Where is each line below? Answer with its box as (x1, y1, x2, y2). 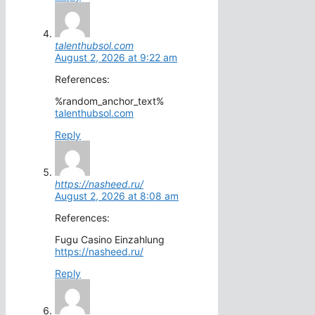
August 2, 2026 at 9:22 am (55, 51, 177, 64)
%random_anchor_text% (55, 95, 164, 108)
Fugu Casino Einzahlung (55, 233, 165, 246)
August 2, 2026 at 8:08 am (55, 190, 179, 202)
